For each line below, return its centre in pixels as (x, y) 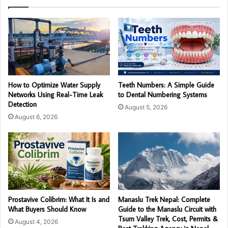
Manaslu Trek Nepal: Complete (164, 199)
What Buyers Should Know (47, 209)
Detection (22, 104)
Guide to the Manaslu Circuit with (167, 209)
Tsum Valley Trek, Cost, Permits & (168, 219)
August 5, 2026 (146, 107)
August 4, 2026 (36, 221)
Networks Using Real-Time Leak (55, 94)
